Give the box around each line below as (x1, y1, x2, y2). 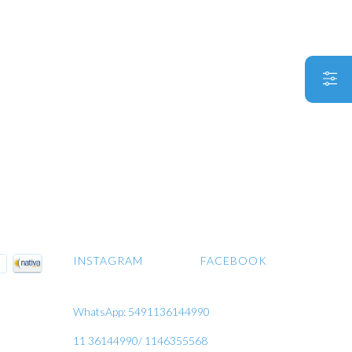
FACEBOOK (200, 254, 267, 268)
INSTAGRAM (73, 254, 143, 268)
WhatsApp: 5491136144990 (73, 305, 210, 319)
